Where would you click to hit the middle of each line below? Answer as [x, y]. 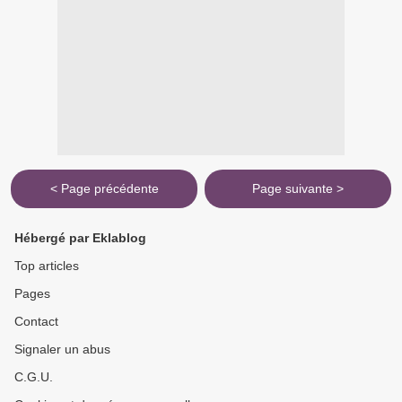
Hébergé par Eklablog [80, 238]
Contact [36, 322]
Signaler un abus [62, 350]
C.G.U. [34, 377]
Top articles [47, 266]
